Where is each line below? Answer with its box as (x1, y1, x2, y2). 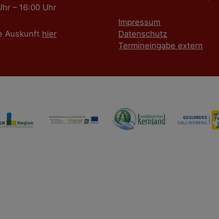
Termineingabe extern (118, 41, 203, 50)
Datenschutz (118, 29, 168, 39)
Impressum (118, 17, 161, 27)
